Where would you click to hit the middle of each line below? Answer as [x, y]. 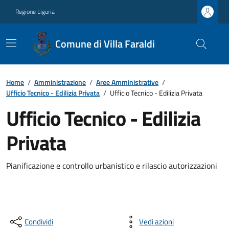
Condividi [39, 222]
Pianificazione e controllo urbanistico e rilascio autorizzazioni [112, 166]
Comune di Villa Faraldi [105, 44]
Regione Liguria [35, 12]
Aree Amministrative [127, 82]
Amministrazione [60, 82]
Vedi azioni [156, 222]
